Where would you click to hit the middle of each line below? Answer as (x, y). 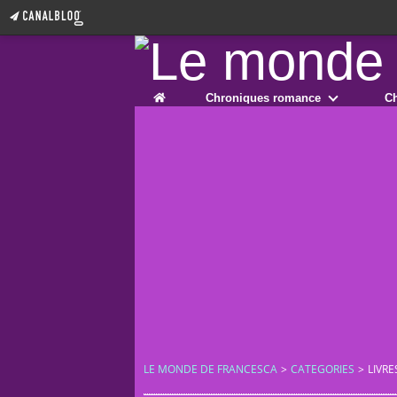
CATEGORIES (323, 369)
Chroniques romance (264, 97)
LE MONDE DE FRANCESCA (210, 369)
